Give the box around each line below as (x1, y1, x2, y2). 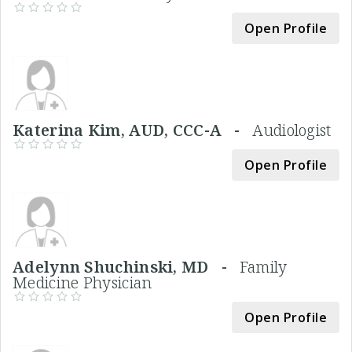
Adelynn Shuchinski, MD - (13, 255, 240, 277)
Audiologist (252, 119, 332, 141)
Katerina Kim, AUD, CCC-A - (13, 119, 253, 141)
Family (239, 255, 288, 277)
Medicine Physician (13, 271, 152, 293)
